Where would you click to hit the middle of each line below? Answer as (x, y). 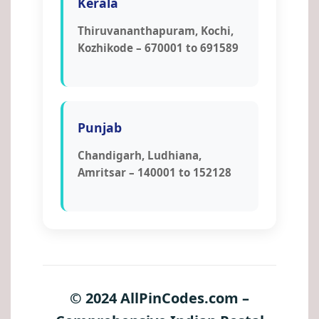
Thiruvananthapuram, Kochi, (156, 31)
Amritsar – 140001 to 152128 (155, 173)
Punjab (100, 128)
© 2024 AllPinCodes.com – (159, 298)
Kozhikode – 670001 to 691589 (158, 48)
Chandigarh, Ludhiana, (140, 156)
